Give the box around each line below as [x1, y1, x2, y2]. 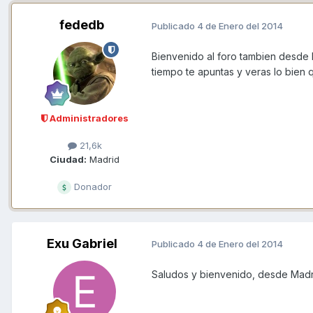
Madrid [87, 153, 119, 165]
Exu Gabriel [46, 235, 117, 251]
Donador [71, 180, 112, 192]
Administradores [47, 112, 129, 124]
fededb [59, 17, 104, 33]
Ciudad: [50, 153, 87, 165]
